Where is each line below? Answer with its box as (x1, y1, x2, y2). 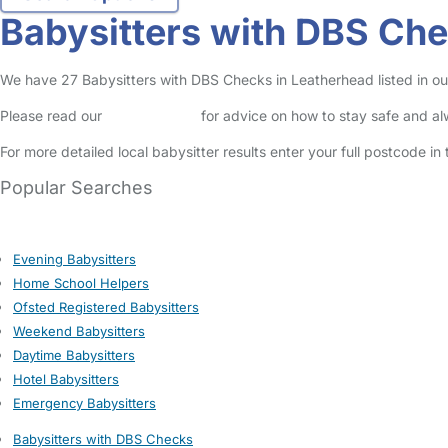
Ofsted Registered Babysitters (13, 299, 199, 315)
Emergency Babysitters (13, 395, 156, 411)
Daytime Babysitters (13, 347, 135, 363)
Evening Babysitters (13, 251, 136, 267)
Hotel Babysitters (13, 371, 119, 387)
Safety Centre (106, 107, 197, 124)
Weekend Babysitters (13, 323, 145, 339)
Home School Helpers (13, 275, 149, 291)
